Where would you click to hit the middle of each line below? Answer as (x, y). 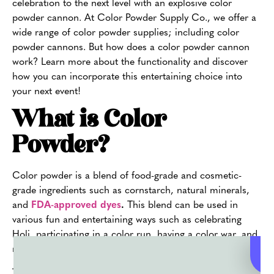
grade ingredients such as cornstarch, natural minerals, (131, 191)
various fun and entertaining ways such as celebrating (127, 220)
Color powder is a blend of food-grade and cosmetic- (127, 176)
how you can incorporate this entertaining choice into (127, 77)
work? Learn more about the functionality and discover (130, 62)
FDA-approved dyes (76, 206)
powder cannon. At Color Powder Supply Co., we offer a (134, 18)
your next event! (46, 91)
